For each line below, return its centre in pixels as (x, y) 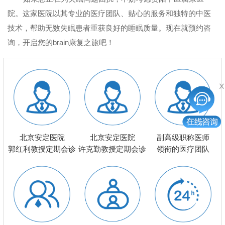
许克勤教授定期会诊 (113, 149)
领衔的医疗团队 (183, 149)
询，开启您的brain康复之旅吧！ (61, 43)
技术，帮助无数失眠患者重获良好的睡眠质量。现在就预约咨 (109, 28)
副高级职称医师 (183, 137)
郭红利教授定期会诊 (42, 149)
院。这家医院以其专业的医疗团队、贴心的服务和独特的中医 (109, 14)
